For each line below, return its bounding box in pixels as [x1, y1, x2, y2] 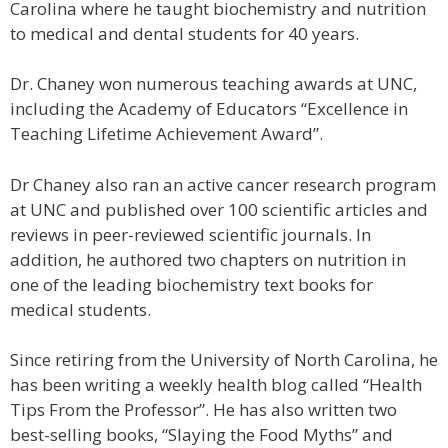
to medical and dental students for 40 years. [10, 21, 359, 45]
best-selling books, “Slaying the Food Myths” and [10, 423, 393, 446]
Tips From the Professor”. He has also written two [10, 398, 397, 421]
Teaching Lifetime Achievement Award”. [10, 122, 323, 145]
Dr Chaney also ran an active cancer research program [10, 172, 436, 196]
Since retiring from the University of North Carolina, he [10, 348, 438, 371]
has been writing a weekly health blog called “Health [10, 373, 422, 396]
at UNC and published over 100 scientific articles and [10, 197, 428, 221]
